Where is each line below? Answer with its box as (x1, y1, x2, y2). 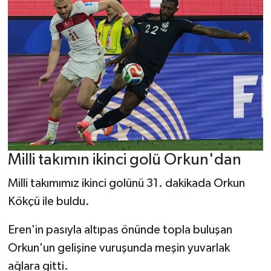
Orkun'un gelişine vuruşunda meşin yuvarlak (7, 242, 230, 255)
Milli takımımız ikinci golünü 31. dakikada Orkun (7, 177, 245, 190)
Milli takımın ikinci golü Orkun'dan (7, 151, 241, 168)
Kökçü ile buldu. (7, 195, 90, 208)
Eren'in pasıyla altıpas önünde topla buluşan (7, 224, 232, 237)
